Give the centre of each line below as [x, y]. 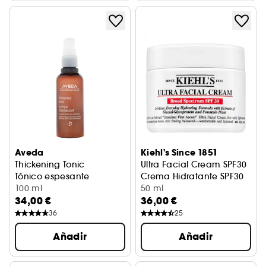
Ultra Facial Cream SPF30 [194, 164]
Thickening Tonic [50, 164]
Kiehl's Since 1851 [180, 153]
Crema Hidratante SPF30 [192, 176]
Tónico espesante [52, 176]
